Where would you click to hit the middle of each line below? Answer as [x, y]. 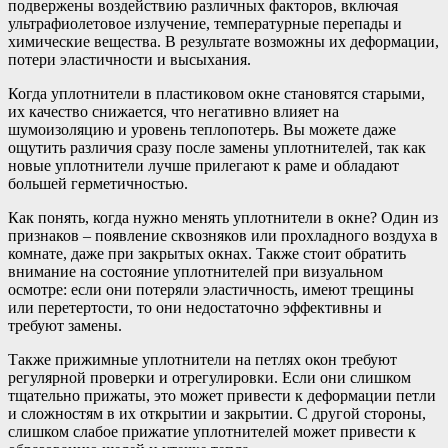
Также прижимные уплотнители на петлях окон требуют [202, 360]
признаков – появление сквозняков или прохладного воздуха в [223, 236]
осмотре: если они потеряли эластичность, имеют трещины [211, 290]
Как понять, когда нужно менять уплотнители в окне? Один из [223, 218]
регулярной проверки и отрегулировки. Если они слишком [209, 378]
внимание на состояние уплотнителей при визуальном [195, 272]
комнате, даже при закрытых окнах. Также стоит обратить [207, 254]
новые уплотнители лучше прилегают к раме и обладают [203, 166]
